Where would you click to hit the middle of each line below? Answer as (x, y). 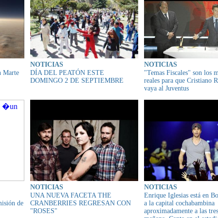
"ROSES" (44, 211)
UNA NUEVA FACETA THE (71, 195)
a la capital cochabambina (179, 203)
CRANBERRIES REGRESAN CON (81, 203)
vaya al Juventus (166, 89)
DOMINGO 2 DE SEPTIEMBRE (77, 81)
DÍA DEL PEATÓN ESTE (67, 73)
